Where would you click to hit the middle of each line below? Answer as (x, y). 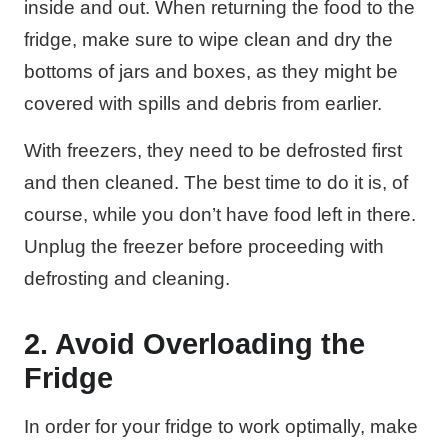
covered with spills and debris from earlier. (203, 104)
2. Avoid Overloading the (194, 343)
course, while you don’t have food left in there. (220, 214)
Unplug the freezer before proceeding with (204, 246)
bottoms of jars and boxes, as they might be (211, 72)
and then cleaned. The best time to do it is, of (216, 182)
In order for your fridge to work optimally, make (221, 426)
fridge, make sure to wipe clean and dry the (208, 40)
